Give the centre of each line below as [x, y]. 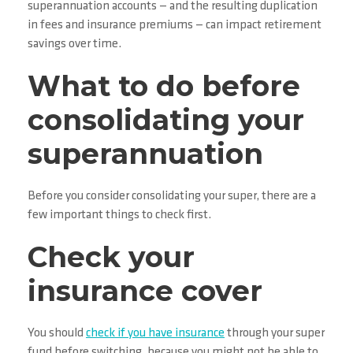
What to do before [164, 86]
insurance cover [145, 291]
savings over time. [74, 45]
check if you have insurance [155, 334]
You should [57, 334]
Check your [111, 257]
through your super [275, 334]
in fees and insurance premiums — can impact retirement [175, 26]
